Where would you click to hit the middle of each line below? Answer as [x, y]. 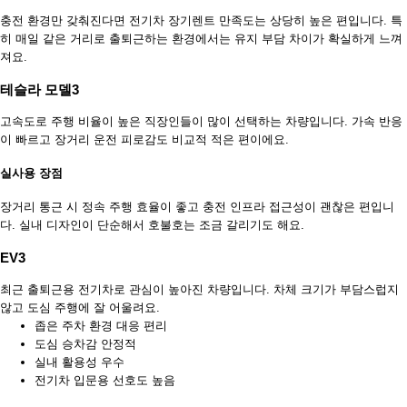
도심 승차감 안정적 [85, 343]
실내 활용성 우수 [79, 362]
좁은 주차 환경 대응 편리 [101, 325]
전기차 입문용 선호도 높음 [105, 380]
